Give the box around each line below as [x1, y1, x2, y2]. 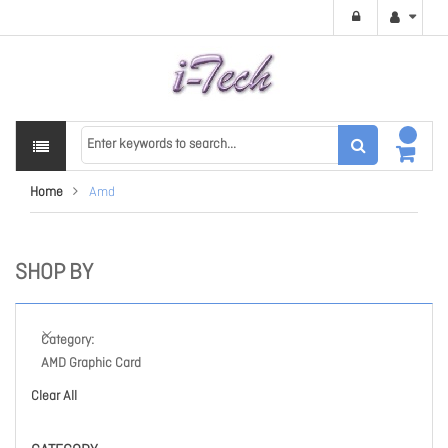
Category [41, 332, 91, 349]
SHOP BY [15, 259, 93, 287]
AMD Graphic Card [41, 355, 141, 372]
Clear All [31, 388, 77, 405]
